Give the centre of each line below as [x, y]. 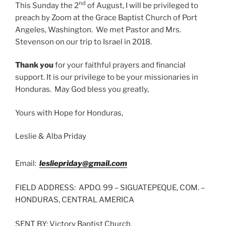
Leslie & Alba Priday [51, 136]
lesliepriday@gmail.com [83, 163]
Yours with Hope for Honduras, [69, 113]
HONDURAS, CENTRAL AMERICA [75, 200]
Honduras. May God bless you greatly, [82, 90]
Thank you [34, 65]
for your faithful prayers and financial [120, 65]
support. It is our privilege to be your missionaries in [107, 77]
